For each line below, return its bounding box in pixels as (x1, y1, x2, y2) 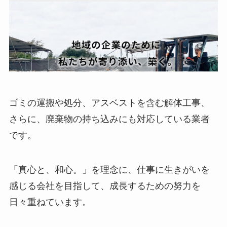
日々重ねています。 (9, 197, 91, 207)
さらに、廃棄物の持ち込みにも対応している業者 (9, 113, 210, 124)
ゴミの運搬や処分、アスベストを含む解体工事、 (9, 97, 210, 108)
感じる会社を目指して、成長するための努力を (9, 180, 201, 191)
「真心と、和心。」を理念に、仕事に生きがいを (9, 164, 210, 175)
